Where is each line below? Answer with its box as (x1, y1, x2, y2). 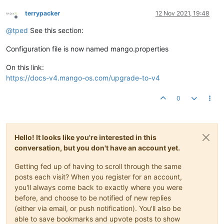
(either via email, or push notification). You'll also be (14, 204, 181, 212)
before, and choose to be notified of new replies (14, 193, 171, 202)
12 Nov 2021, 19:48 (155, 9, 209, 17)
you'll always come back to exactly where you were (14, 183, 182, 191)
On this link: (6, 63, 44, 71)
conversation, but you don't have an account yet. (14, 143, 180, 152)
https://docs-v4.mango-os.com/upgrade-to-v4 (6, 73, 160, 82)
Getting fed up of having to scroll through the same (14, 162, 181, 170)
